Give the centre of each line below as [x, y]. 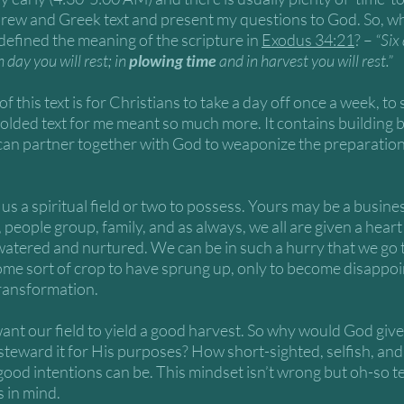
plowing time [173, 60]
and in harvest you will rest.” [306, 60]
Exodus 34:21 [308, 40]
